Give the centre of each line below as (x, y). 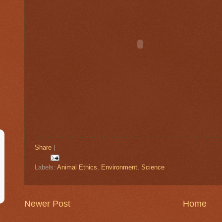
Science (153, 167)
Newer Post (47, 203)
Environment (119, 167)
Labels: (46, 167)
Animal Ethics (77, 167)
